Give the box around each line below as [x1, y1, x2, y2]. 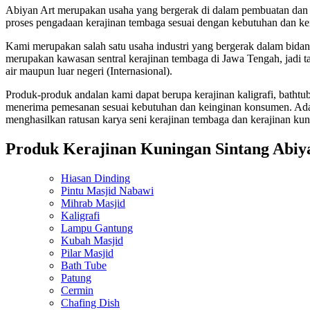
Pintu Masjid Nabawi [61, 185, 154, 197]
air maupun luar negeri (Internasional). [6, 65, 172, 77]
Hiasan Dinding [61, 172, 130, 185]
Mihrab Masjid [61, 197, 125, 210]
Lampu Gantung [61, 222, 133, 235]
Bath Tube [61, 259, 107, 272]
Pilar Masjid [61, 247, 113, 259]
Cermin [61, 284, 93, 297]
